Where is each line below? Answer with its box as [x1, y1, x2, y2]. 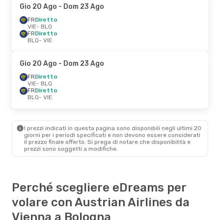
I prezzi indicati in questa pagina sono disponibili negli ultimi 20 [24, 124, 201, 132]
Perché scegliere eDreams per [12, 180, 186, 194]
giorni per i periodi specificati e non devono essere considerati [24, 131, 200, 138]
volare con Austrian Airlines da [12, 195, 190, 209]
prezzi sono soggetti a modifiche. [24, 145, 118, 152]
